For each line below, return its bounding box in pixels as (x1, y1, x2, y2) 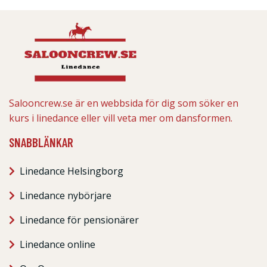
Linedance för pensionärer (20, 213, 139, 227)
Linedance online (20, 238, 95, 252)
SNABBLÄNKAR (9, 135, 73, 150)
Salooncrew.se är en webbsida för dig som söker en (9, 97, 238, 110)
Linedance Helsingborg (20, 164, 123, 178)
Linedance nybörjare (20, 189, 111, 203)
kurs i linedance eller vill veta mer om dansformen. (9, 111, 232, 125)
